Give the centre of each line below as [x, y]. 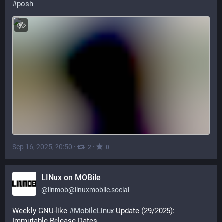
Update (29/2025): [144, 211]
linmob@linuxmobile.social [88, 190]
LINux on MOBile [71, 178]
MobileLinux [94, 211]
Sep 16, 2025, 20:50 [42, 147]
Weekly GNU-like [41, 211]
